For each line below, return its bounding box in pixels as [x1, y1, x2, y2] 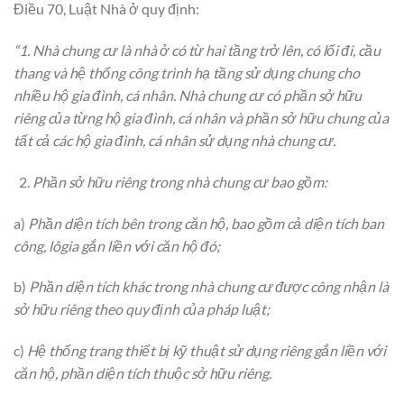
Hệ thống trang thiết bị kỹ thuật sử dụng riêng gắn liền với [24, 342, 386, 360]
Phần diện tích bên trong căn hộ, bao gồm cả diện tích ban [28, 214, 384, 232]
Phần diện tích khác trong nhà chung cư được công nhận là [29, 278, 389, 296]
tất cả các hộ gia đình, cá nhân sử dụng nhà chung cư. [14, 132, 335, 150]
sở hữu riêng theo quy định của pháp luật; [14, 300, 270, 318]
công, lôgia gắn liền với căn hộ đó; [14, 236, 220, 254]
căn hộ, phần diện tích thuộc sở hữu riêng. [14, 364, 271, 382]
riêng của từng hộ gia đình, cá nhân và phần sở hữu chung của [14, 109, 389, 127]
